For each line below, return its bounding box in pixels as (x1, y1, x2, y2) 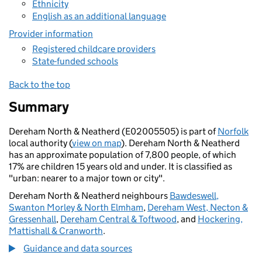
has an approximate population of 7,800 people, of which (9, 149, 236, 160)
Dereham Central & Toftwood (60, 213, 177, 225)
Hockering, (198, 213, 243, 225)
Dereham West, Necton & (147, 202, 248, 213)
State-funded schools (32, 56, 118, 67)
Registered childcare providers (32, 43, 156, 54)
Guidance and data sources (23, 243, 132, 254)
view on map (72, 137, 121, 149)
